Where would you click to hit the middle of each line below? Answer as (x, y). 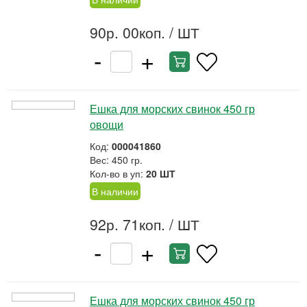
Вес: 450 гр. (116, 160)
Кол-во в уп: (118, 173)
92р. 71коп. (127, 224)
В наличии (115, 191)
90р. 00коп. (127, 32)
